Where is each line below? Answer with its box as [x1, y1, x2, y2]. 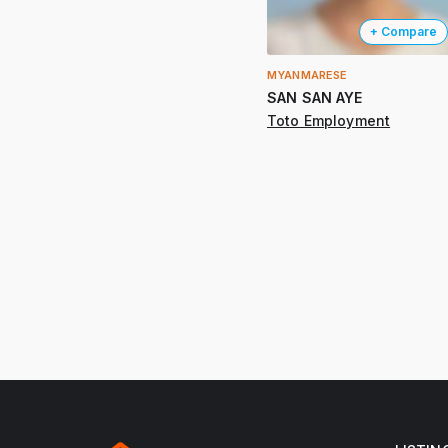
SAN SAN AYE [267, 89, 363, 107]
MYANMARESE [267, 68, 348, 83]
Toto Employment [267, 112, 391, 130]
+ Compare [369, 24, 437, 40]
